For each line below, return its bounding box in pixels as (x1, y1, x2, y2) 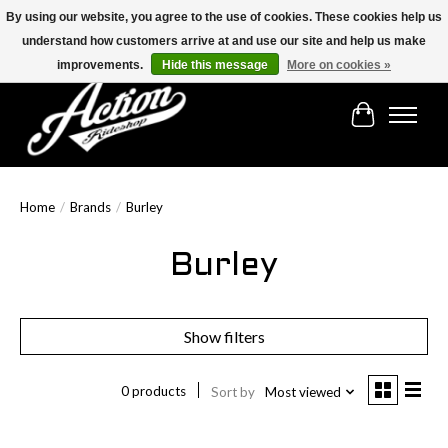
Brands (70, 199, 111, 216)
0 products (120, 383, 186, 400)
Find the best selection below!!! (17, 40, 213, 58)
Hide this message (162, 58, 268, 72)
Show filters (183, 327, 265, 347)
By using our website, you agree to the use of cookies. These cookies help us (6, 10, 442, 24)
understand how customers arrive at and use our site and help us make (22, 34, 426, 48)
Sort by (210, 383, 255, 400)
